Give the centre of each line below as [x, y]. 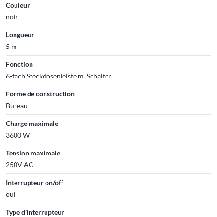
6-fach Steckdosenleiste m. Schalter [59, 76]
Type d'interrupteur [35, 212]
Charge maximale [32, 123]
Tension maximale [33, 153]
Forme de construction [40, 93]
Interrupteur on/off [35, 182]
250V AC [20, 164]
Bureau [17, 105]
